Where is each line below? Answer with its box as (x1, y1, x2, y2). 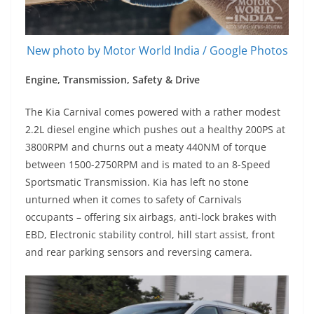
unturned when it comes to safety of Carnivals (25, 193, 242, 207)
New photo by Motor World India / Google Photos (26, 43, 288, 59)
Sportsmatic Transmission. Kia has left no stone (25, 175, 249, 189)
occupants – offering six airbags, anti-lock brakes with (25, 210, 277, 224)
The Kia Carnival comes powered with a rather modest (25, 105, 280, 119)
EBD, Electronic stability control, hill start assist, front (25, 228, 275, 242)
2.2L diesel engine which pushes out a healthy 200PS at (25, 123, 285, 137)
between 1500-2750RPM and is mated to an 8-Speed (25, 158, 271, 172)
